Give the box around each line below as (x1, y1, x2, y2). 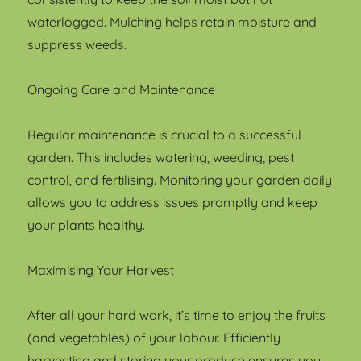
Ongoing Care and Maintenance (27, 81, 216, 98)
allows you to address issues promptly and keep (27, 193, 318, 210)
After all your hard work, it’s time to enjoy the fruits (27, 306, 326, 323)
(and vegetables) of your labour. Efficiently (27, 329, 281, 346)
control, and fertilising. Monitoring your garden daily (27, 171, 333, 188)
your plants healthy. (27, 216, 146, 233)
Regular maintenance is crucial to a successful (27, 126, 302, 143)
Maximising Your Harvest (27, 261, 175, 278)
